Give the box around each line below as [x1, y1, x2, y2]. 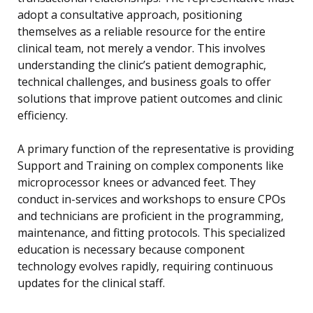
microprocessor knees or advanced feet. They [17, 175, 256, 191]
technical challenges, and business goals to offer [17, 74, 271, 90]
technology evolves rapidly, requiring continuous [17, 259, 273, 275]
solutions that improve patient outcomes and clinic [17, 91, 282, 107]
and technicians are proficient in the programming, [17, 208, 284, 224]
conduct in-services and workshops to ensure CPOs [17, 191, 286, 208]
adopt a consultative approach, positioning [17, 7, 242, 23]
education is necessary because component [17, 242, 245, 258]
